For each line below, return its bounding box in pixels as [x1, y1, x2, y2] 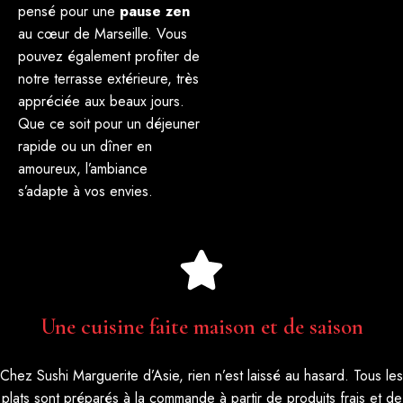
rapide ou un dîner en [18, 135, 152, 157]
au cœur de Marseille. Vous [18, 22, 187, 44]
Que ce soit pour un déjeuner [18, 112, 200, 134]
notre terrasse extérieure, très [18, 67, 199, 89]
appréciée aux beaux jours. [18, 90, 184, 112]
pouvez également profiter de [18, 45, 200, 67]
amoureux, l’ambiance [18, 157, 148, 179]
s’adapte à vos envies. [18, 180, 153, 201]
